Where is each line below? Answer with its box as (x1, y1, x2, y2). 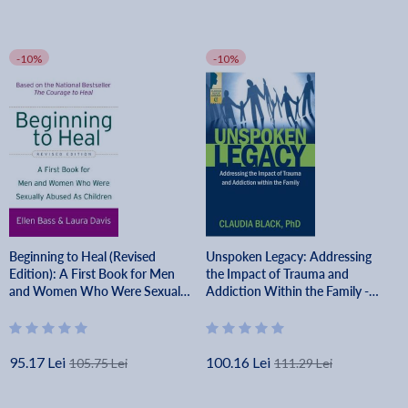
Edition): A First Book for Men (9, 264, 175, 282)
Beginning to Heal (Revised (9, 247, 156, 265)
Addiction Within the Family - (206, 281, 370, 300)
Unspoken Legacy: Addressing (206, 247, 372, 265)
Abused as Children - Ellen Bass (9, 299, 180, 317)
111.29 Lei (274, 354, 333, 371)
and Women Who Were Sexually (9, 281, 189, 300)
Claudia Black (206, 299, 280, 317)
